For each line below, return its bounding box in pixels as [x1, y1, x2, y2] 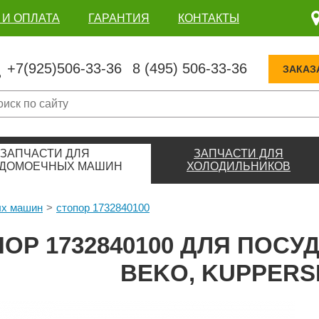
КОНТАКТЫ [178, 11, 239, 24]
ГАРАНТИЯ [88, 11, 150, 24]
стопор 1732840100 [56, 201, 150, 214]
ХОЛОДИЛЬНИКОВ [187, 159, 291, 172]
